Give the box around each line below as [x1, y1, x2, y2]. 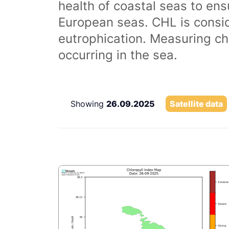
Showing [71, 99, 106, 109]
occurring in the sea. [58, 48, 177, 62]
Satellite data [170, 99, 223, 109]
